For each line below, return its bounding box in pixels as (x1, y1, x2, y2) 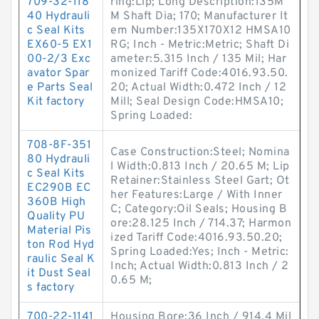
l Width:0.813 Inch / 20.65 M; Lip (110, 159, 290, 174)
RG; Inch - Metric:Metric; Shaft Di (110, 38, 289, 52)
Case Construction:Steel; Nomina (110, 145, 290, 159)
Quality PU (27, 209, 85, 224)
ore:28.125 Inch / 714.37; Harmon (110, 216, 291, 231)
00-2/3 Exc (27, 52, 90, 66)
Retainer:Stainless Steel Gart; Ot (110, 174, 290, 188)
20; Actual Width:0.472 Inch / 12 (110, 80, 286, 95)
